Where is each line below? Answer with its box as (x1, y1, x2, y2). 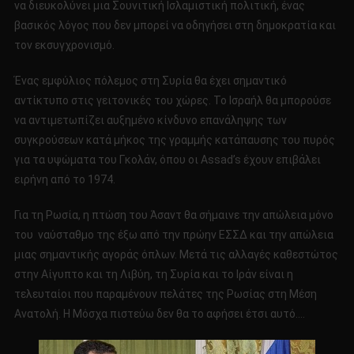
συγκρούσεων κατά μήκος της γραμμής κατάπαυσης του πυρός (13, 134, 335, 147)
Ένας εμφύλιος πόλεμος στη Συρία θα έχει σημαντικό (13, 74, 287, 88)
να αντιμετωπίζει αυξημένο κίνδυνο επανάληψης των (13, 114, 287, 127)
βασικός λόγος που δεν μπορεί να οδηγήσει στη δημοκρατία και (13, 19, 336, 32)
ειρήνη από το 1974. (13, 173, 115, 186)
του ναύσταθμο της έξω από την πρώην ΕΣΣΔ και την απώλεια (13, 228, 333, 242)
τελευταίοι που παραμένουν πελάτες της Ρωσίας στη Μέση (13, 288, 317, 301)
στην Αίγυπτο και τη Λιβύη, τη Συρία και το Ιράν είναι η (13, 268, 293, 281)
